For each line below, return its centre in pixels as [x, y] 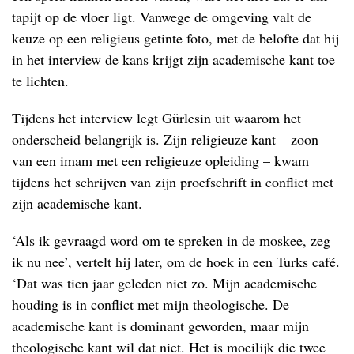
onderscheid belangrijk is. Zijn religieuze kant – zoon [165, 139]
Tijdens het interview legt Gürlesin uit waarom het [156, 118]
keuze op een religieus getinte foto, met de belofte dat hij [175, 38]
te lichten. [40, 81]
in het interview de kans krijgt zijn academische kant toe [173, 59]
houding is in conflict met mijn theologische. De [151, 304]
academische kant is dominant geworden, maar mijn [160, 326]
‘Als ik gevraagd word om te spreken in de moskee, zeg [171, 240]
